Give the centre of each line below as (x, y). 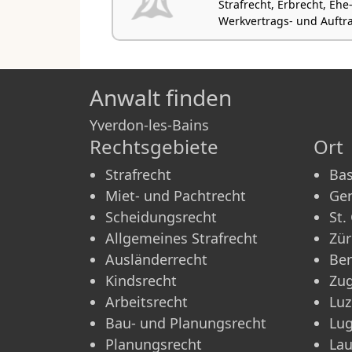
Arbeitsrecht (147, 302)
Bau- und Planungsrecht (186, 323)
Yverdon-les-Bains (149, 125)
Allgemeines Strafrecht (181, 238)
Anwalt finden (161, 98)
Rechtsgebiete (154, 147)
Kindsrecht (141, 281)
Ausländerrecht (156, 260)
